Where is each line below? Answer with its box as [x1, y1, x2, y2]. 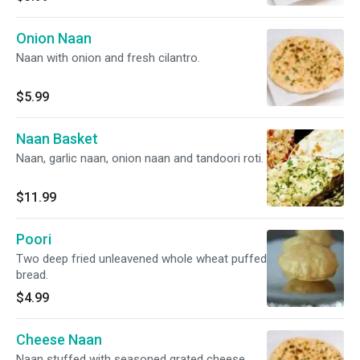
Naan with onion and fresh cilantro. [16, 51, 200, 65]
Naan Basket [16, 130, 98, 147]
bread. [16, 268, 48, 282]
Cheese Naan [16, 331, 102, 348]
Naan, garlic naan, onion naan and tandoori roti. [16, 151, 264, 166]
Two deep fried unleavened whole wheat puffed [16, 252, 267, 266]
